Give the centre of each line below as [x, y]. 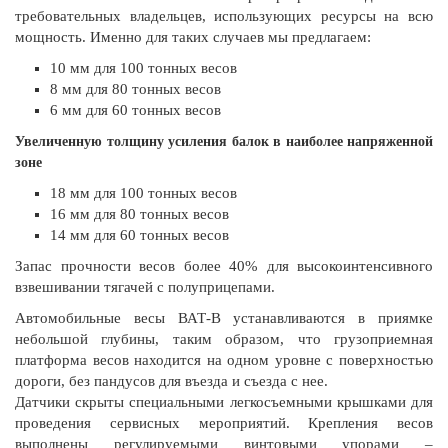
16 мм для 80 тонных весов [139, 213]
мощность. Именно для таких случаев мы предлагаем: [193, 36]
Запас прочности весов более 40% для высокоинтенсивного [224, 265]
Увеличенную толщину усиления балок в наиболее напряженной [224, 141]
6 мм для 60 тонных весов [135, 109]
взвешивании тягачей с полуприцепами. [145, 286]
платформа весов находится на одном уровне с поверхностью [224, 359]
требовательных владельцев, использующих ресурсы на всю [224, 15]
